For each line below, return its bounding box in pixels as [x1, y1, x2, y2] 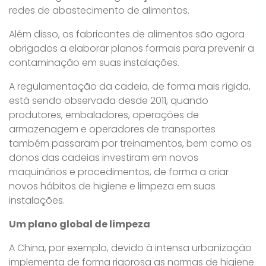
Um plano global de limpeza [9, 217, 150, 231]
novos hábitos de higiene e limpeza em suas [9, 179, 216, 193]
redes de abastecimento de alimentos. [9, 4, 189, 17]
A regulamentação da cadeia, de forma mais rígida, [9, 80, 251, 93]
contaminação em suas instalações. [9, 56, 179, 69]
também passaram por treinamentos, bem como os [9, 137, 252, 150]
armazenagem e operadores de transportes [9, 122, 216, 136]
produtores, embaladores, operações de [9, 108, 199, 122]
